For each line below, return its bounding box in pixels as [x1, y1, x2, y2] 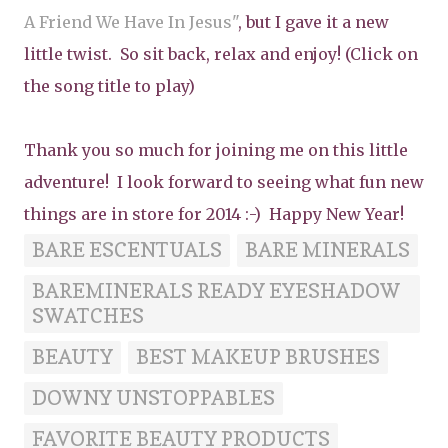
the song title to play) [24, 75, 195, 96]
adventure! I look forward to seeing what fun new [24, 171, 424, 192]
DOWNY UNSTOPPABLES [32, 386, 275, 411]
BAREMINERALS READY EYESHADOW [32, 278, 401, 303]
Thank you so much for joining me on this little [24, 139, 408, 160]
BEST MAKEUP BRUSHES [136, 345, 380, 370]
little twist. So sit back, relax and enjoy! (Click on [24, 43, 418, 64]
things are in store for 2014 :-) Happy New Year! [24, 203, 404, 224]
